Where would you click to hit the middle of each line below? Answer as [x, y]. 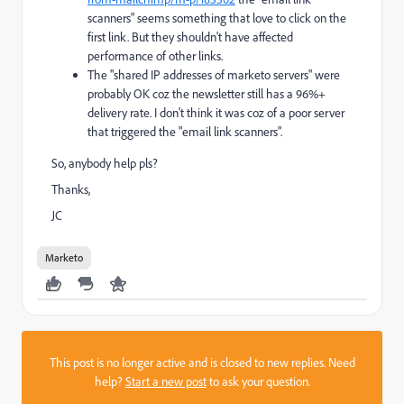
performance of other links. [155, 55]
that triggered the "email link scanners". [185, 131]
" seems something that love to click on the [239, 18]
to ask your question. [258, 381]
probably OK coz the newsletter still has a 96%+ [207, 93]
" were [324, 74]
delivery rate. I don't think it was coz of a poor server [216, 112]
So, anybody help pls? [105, 163]
